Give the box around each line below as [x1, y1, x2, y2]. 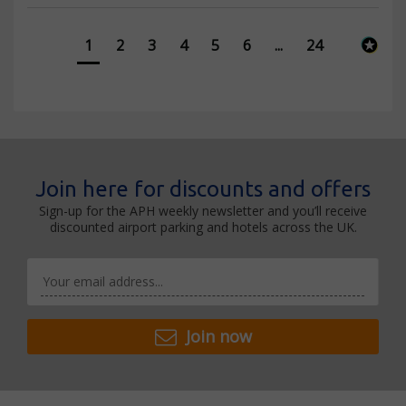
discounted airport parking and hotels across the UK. [49, 217, 357, 236]
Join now [185, 324, 252, 347]
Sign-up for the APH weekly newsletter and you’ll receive [39, 201, 367, 219]
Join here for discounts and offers [35, 176, 371, 201]
